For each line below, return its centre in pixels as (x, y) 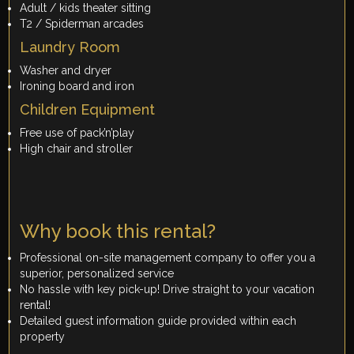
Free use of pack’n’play (79, 133)
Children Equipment (88, 110)
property (43, 337)
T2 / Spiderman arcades (82, 24)
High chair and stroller (77, 149)
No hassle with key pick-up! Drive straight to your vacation (168, 290)
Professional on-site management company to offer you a (168, 258)
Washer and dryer (66, 71)
